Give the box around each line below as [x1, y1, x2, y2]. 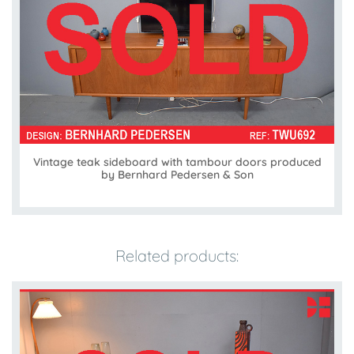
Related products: [115, 246, 239, 266]
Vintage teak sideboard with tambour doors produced [32, 155, 322, 170]
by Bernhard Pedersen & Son [100, 168, 254, 183]
